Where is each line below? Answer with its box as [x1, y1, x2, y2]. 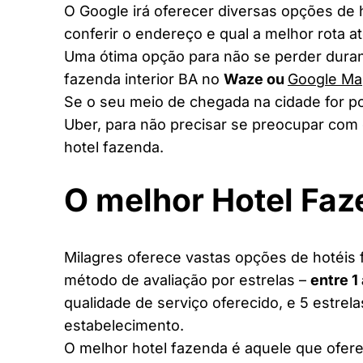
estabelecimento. [64, 316, 184, 334]
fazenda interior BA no [64, 70, 224, 88]
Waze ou [224, 70, 288, 88]
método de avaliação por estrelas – [64, 271, 310, 288]
